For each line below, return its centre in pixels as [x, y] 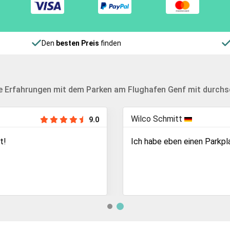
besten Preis [77, 43]
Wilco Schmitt [158, 119]
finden [110, 43]
